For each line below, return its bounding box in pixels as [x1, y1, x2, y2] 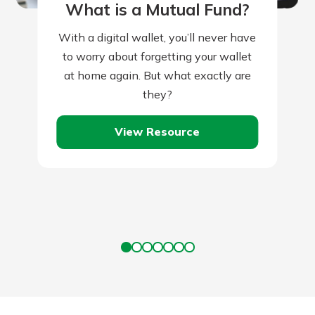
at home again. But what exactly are [63, 67, 251, 82]
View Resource [115, 124, 200, 139]
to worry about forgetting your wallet [63, 49, 252, 63]
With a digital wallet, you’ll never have [58, 30, 257, 44]
